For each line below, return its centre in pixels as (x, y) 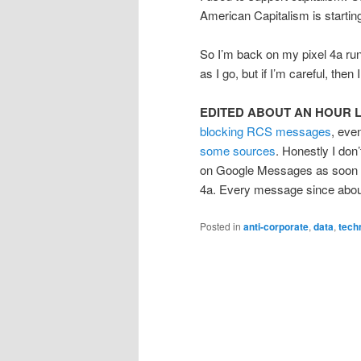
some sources (238, 151)
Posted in (220, 226)
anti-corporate (276, 226)
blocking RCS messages (266, 131)
